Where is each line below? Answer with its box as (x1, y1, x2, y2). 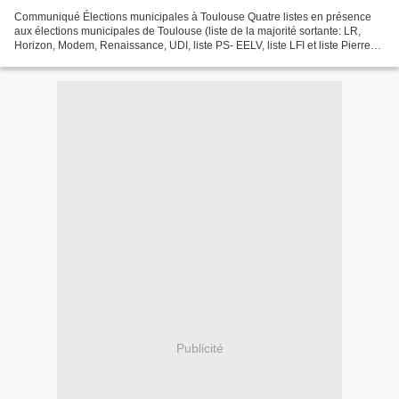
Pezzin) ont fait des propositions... (14, 53, 176, 67)
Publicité (175, 340, 224, 355)
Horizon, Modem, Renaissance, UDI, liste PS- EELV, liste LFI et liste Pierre (14, 39, 370, 53)
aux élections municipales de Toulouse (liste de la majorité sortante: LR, (14, 25, 361, 38)
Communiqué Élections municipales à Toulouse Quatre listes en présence (14, 11, 371, 24)
